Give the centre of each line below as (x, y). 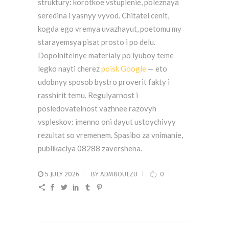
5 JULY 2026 (61, 174)
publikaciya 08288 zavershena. (90, 148)
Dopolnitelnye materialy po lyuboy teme (106, 55)
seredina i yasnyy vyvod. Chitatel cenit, (104, 15)
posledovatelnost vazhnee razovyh (97, 108)
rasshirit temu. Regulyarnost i (88, 95)
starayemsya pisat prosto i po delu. (97, 42)
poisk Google (124, 68)
